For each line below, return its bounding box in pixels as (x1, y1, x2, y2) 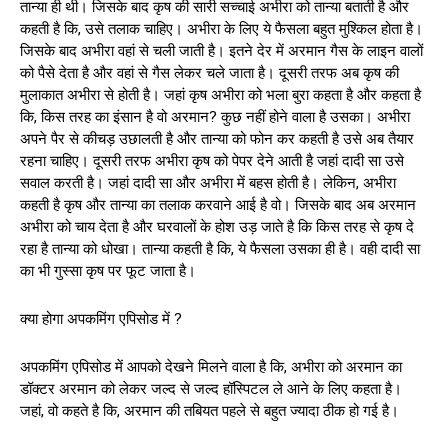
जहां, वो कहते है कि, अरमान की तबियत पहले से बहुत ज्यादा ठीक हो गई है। (20, 401, 399, 420)
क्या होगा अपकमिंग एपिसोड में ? (20, 309, 182, 328)
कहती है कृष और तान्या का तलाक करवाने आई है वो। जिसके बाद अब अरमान (20, 195, 416, 214)
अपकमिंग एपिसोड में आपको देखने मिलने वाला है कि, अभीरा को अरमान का (20, 357, 402, 376)
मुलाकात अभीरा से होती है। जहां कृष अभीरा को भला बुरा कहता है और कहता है (20, 85, 421, 104)
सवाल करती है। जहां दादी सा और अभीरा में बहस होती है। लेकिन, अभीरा (20, 173, 396, 192)
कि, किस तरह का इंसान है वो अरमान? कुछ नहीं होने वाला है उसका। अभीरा (20, 107, 410, 126)
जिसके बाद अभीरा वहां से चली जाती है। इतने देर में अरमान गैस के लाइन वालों (20, 41, 423, 60)
